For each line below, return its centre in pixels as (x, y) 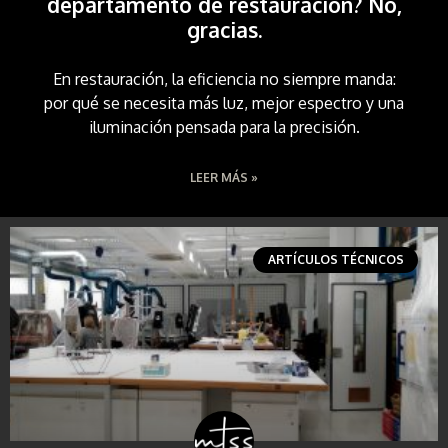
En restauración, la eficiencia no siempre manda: (224, 78)
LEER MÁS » (224, 177)
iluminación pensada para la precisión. (224, 126)
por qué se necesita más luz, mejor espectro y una (224, 102)
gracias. (224, 29)
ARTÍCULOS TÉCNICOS (335, 259)
